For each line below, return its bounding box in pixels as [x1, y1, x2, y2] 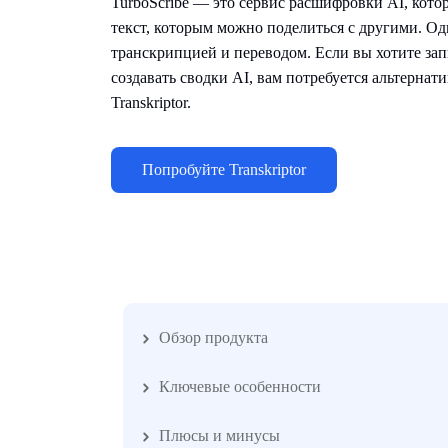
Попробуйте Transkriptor [142, 161, 306, 178]
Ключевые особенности [159, 378, 321, 395]
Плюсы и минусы [159, 427, 280, 444]
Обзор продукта [159, 329, 268, 346]
